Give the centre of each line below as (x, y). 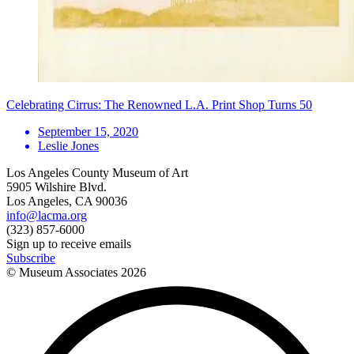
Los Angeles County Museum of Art (97, 172)
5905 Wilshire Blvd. (56, 186)
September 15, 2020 (88, 131)
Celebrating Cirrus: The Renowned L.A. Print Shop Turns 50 (159, 104)
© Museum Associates (64, 272)
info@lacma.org (47, 215)
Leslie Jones (68, 145)
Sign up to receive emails (69, 243)
